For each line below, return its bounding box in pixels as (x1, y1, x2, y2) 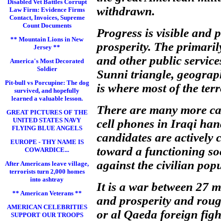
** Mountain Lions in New (10, 36, 83, 43)
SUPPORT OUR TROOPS (10, 211, 83, 219)
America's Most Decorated (10, 57, 84, 65)
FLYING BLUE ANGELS (11, 124, 82, 132)
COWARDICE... (25, 146, 69, 153)
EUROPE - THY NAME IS (10, 138, 84, 146)
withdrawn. (97, 4, 155, 18)
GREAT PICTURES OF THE (6, 109, 88, 116)
